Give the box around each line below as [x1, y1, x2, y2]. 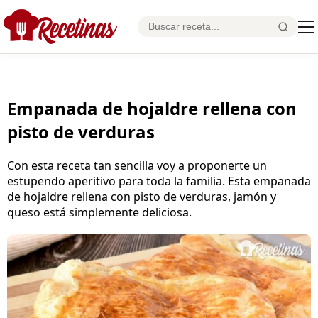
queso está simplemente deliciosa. [7, 204, 192, 220]
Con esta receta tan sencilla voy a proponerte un [7, 157, 267, 173]
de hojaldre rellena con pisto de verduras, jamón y [7, 188, 276, 204]
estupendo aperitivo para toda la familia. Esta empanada [7, 172, 311, 189]
